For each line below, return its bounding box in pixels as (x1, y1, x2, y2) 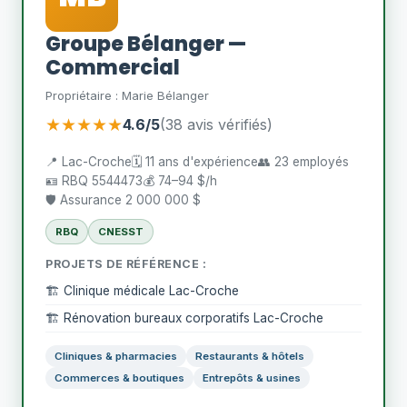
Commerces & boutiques (55, 372, 184, 384)
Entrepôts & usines (203, 372, 301, 384)
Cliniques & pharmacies (55, 350, 177, 362)
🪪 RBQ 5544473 (45, 174, 143, 188)
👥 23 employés (258, 154, 349, 169)
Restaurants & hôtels (195, 350, 304, 362)
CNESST (98, 225, 144, 238)
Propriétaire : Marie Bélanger (45, 88, 209, 103)
